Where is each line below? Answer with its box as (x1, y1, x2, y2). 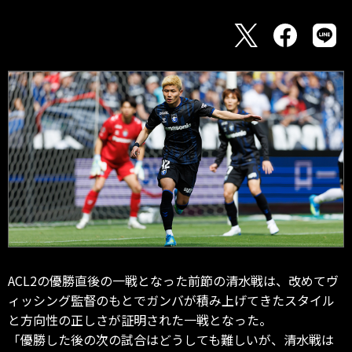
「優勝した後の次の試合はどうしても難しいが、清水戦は (8, 329, 334, 349)
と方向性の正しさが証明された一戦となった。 (8, 310, 272, 329)
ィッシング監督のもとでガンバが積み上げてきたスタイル (8, 290, 335, 310)
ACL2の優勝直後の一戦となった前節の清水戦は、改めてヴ (8, 270, 339, 290)
